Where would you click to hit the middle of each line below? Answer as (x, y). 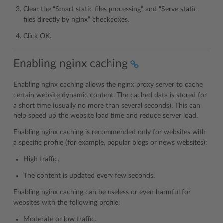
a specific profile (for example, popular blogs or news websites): (110, 143)
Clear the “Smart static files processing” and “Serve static (110, 9)
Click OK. (37, 36)
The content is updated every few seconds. (89, 176)
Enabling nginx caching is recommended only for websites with (110, 133)
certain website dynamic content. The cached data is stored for (110, 95)
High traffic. (41, 160)
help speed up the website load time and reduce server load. (106, 116)
